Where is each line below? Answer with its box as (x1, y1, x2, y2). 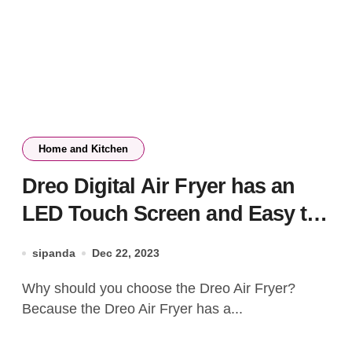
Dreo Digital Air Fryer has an (22, 174, 295, 198)
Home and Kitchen (38, 143, 128, 155)
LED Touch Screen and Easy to (22, 202, 319, 225)
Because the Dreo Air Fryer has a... (22, 301, 243, 317)
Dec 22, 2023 (92, 247, 159, 259)
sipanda (32, 247, 75, 259)
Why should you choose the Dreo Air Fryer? (22, 280, 35, 296)
